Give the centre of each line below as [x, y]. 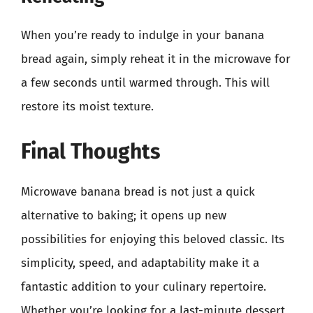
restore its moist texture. [87, 107]
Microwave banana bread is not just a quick [138, 191]
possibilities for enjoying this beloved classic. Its [153, 239]
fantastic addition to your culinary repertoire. [144, 286]
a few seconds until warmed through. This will [145, 83]
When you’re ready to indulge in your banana [143, 35]
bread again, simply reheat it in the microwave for [156, 59]
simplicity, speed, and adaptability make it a [140, 263]
